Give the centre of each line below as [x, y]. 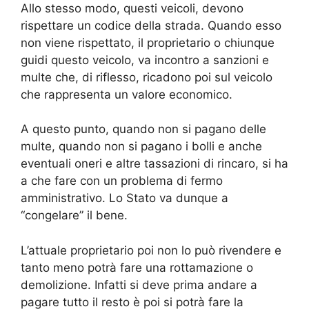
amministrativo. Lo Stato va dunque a [124, 198]
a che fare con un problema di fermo [122, 181]
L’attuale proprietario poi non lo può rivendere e [151, 250]
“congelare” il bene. [74, 216]
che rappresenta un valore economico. [127, 94]
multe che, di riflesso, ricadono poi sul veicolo [147, 77]
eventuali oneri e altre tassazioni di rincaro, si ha [154, 164]
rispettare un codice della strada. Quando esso [151, 25]
